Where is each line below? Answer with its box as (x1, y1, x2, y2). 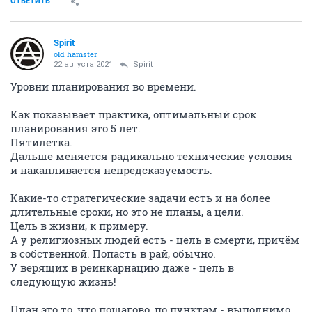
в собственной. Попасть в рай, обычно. (10, 247, 216, 260)
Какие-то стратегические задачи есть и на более (10, 191, 270, 205)
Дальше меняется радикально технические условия (10, 149, 292, 163)
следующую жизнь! (10, 274, 116, 288)
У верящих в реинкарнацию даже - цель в (10, 260, 234, 274)
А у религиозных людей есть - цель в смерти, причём (10, 233, 299, 247)
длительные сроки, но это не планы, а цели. (10, 205, 244, 219)
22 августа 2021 (54, 60, 113, 69)
